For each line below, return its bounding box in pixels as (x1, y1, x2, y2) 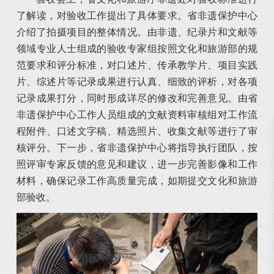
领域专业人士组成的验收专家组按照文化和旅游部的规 (16, 43, 258, 54)
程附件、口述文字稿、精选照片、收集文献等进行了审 (16, 126, 258, 137)
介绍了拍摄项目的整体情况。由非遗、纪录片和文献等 (16, 27, 258, 38)
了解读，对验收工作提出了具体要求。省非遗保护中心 (16, 10, 258, 21)
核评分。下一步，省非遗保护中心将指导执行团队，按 (16, 143, 258, 154)
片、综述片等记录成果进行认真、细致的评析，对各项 (16, 76, 258, 87)
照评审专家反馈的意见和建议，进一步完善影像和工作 (16, 159, 258, 170)
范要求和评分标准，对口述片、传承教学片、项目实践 (16, 60, 258, 71)
